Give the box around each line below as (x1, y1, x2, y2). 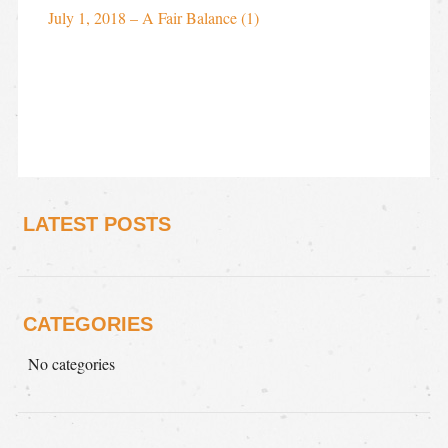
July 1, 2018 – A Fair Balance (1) (47, 6, 259, 28)
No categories (27, 352, 115, 374)
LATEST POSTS (22, 212, 171, 235)
